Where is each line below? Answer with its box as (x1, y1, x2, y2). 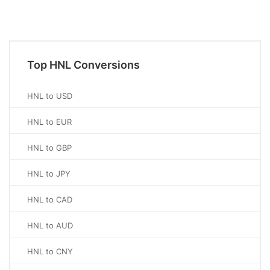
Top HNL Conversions (27, 58, 140, 71)
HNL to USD (27, 91, 72, 101)
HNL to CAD (27, 195, 72, 204)
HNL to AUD (27, 221, 73, 230)
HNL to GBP (27, 143, 72, 152)
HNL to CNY (27, 246, 73, 256)
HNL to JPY (27, 169, 71, 178)
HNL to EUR (27, 117, 72, 127)
